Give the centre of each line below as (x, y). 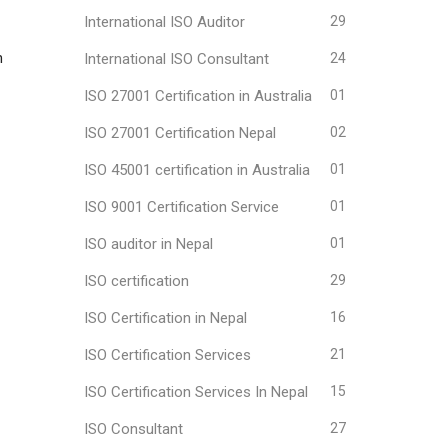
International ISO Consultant (176, 59)
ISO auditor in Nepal (148, 244)
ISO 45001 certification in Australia (196, 170)
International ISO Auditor (164, 22)
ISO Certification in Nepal (165, 318)
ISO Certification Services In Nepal (195, 392)
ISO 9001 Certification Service (181, 207)
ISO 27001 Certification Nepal (179, 133)
